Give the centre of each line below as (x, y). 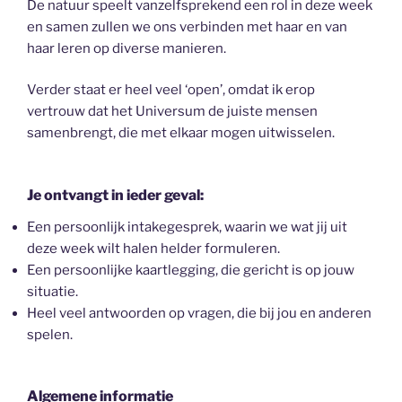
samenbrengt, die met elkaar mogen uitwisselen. (181, 133)
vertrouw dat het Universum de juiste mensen (172, 112)
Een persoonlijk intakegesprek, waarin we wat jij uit (187, 227)
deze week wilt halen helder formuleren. (153, 248)
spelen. (50, 334)
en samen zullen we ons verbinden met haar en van (187, 26)
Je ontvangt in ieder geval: (115, 195)
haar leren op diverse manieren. (127, 48)
